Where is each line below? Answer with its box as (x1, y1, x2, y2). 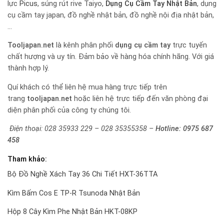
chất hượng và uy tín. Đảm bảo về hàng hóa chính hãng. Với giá (7, 52, 214, 61)
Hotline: (155, 124, 183, 133)
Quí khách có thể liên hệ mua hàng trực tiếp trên (7, 82, 167, 91)
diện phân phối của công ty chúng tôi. (7, 105, 131, 114)
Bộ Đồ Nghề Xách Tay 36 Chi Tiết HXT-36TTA (7, 170, 157, 179)
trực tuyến (170, 41, 207, 50)
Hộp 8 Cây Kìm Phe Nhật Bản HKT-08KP (7, 207, 137, 216)
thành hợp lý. (7, 64, 49, 73)
